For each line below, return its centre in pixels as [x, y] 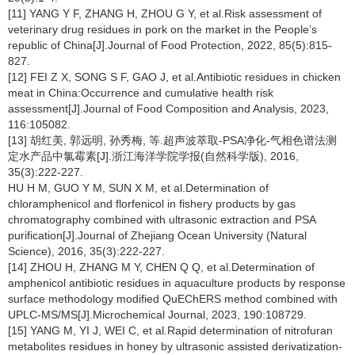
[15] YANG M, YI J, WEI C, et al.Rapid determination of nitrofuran [170, 330]
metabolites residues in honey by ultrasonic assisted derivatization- [175, 346]
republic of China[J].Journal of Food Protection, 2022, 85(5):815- [170, 45]
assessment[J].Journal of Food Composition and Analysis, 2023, [168, 109]
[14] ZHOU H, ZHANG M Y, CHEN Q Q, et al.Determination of [161, 267]
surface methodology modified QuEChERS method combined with [173, 299]
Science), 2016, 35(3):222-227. [86, 251]
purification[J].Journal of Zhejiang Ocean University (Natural [157, 235]
